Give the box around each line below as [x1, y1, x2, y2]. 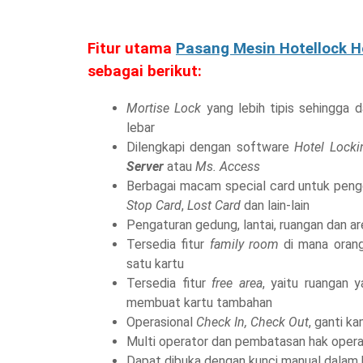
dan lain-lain [244, 198, 313, 214]
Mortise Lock [126, 100, 202, 117]
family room [209, 237, 279, 253]
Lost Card [187, 198, 244, 214]
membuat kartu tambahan [126, 295, 275, 311]
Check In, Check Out [196, 314, 309, 331]
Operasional [126, 314, 196, 331]
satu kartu [126, 256, 187, 272]
